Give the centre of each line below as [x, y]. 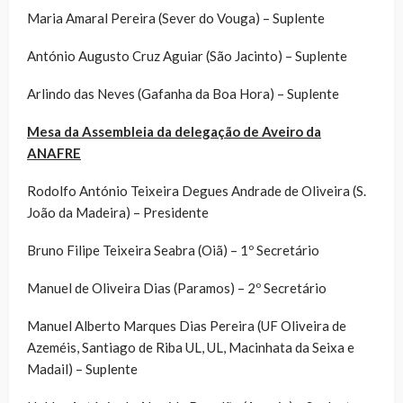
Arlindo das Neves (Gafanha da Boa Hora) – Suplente [183, 93]
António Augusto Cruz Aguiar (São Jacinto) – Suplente [187, 55]
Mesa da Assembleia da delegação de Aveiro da [174, 131]
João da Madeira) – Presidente [118, 212]
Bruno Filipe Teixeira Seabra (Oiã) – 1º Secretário [173, 250]
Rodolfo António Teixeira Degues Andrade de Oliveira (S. [197, 190]
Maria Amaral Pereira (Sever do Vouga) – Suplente [176, 18]
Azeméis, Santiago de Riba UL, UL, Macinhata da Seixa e [191, 347]
